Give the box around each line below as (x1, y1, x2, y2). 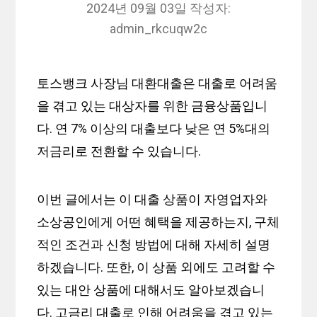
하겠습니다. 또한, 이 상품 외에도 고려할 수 (37, 260, 276, 275)
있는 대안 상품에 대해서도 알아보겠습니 (37, 282, 265, 298)
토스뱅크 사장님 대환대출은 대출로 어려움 (37, 76, 278, 91)
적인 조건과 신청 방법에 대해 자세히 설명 (37, 237, 271, 253)
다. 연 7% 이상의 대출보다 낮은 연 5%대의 (37, 121, 271, 137)
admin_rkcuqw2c (110, 21, 207, 37)
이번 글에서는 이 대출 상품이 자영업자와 (37, 192, 268, 207)
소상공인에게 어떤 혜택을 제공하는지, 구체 (37, 214, 280, 230)
